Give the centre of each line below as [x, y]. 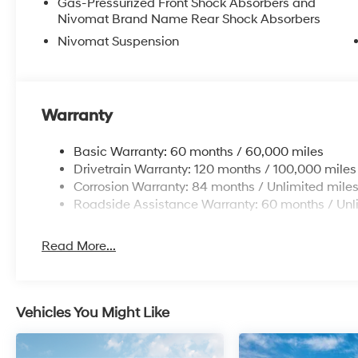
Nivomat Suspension [119, 41]
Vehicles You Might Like [93, 312]
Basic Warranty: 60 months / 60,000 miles [199, 151]
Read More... [79, 246]
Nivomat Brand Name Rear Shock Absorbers [189, 19]
